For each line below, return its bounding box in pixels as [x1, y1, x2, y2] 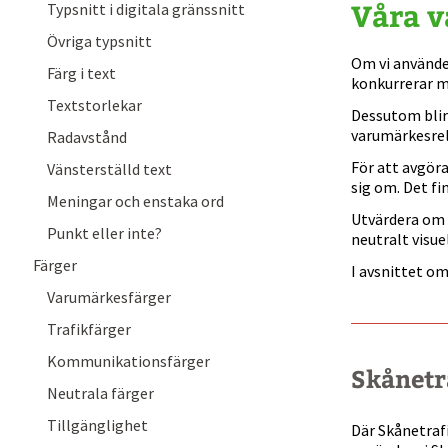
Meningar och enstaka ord [47, 191, 224, 211]
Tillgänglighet [47, 415, 148, 435]
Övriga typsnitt [47, 31, 152, 51]
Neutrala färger [47, 383, 154, 403]
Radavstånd [47, 127, 127, 147]
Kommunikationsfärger [47, 351, 210, 371]
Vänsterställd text [47, 159, 172, 179]
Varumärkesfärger [47, 287, 171, 307]
